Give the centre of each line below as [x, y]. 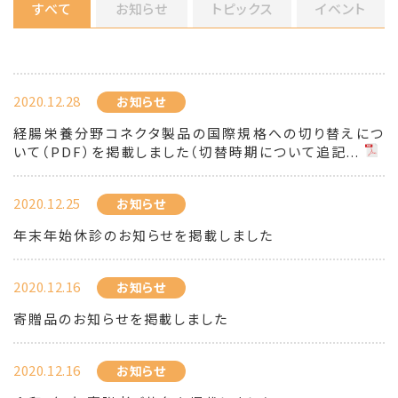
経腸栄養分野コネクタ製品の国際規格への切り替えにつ [199, 133]
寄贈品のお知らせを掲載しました [121, 318]
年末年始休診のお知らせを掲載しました [144, 235]
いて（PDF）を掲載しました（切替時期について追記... [187, 151]
